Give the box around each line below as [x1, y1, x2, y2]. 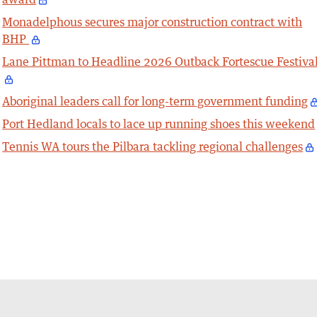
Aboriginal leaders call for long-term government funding [2, 94, 309, 109]
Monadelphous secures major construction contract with [2, 15, 303, 30]
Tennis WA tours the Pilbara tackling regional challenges [2, 139, 304, 154]
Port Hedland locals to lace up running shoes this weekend [2, 117, 316, 132]
